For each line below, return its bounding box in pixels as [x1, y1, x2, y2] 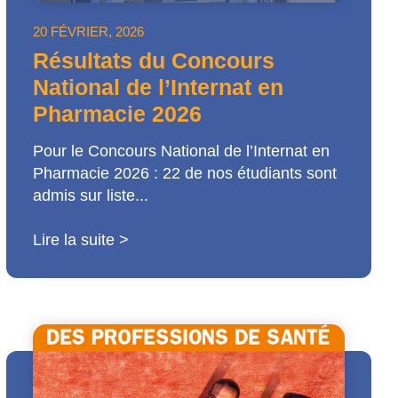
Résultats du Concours [33, 48, 275, 74]
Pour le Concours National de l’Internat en [33, 142, 330, 161]
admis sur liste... [33, 187, 149, 205]
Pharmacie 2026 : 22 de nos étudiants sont [33, 164, 338, 183]
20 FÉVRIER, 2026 [33, 24, 145, 40]
